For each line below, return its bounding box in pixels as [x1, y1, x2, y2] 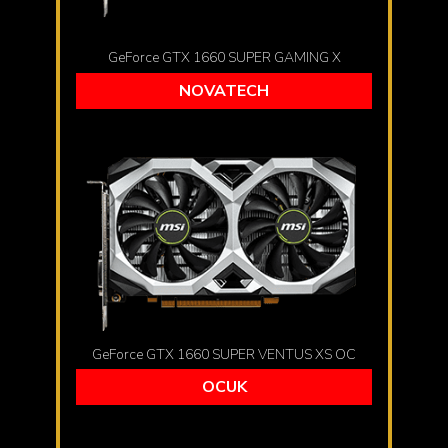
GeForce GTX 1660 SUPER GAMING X [107, 48, 341, 68]
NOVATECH [179, 80, 269, 103]
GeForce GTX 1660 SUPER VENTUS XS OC [92, 344, 356, 364]
